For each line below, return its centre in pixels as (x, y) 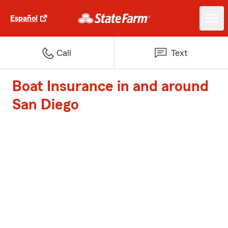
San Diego (46, 105)
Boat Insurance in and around (110, 87)
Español (24, 18)
